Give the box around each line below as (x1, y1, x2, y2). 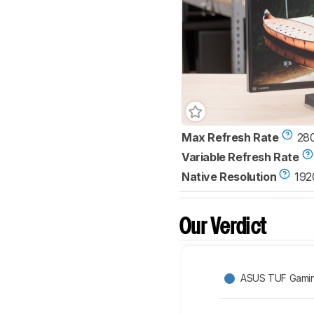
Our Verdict (179, 217, 267, 238)
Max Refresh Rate (182, 130, 279, 144)
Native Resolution (182, 169, 277, 184)
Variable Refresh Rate (182, 149, 299, 164)
